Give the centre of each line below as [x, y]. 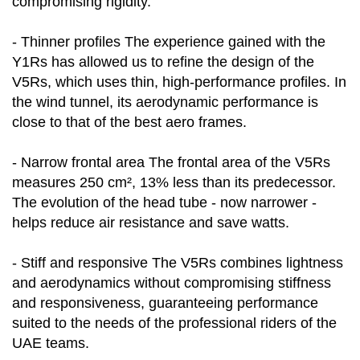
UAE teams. [51, 344]
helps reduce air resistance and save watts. [151, 223]
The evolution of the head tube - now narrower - [164, 203]
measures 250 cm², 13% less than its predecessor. [174, 183]
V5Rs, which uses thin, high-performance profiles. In [179, 82]
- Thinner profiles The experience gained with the [169, 42]
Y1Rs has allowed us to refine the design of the [163, 62]
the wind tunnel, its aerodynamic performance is [165, 102]
